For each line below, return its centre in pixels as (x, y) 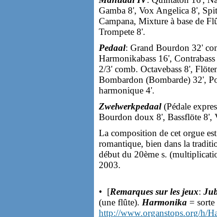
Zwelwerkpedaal (130, 106)
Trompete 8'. (122, 32)
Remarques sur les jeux (154, 192)
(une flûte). (120, 202)
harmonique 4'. (127, 90)
